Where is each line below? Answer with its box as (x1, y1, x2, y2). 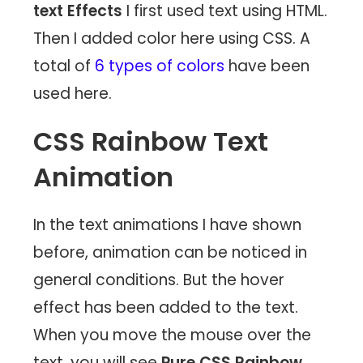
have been (224, 54, 310, 77)
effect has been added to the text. (33, 296, 299, 318)
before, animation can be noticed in (33, 241, 308, 263)
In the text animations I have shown (33, 213, 302, 236)
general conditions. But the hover (33, 268, 285, 291)
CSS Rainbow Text (33, 122, 269, 160)
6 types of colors (95, 54, 225, 77)
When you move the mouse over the (33, 323, 312, 346)
